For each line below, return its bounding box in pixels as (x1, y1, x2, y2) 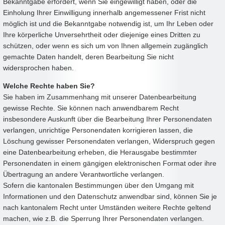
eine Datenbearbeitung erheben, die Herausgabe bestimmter (3, 148, 197, 156)
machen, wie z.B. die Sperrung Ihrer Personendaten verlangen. (3, 214, 204, 222)
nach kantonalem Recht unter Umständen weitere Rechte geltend (3, 203, 211, 211)
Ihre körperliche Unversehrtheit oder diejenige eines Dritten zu (3, 30, 200, 39)
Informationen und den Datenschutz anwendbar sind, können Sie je (3, 192, 217, 200)
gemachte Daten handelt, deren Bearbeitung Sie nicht (3, 52, 174, 61)
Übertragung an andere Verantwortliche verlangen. (3, 170, 164, 178)
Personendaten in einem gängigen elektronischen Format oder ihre (3, 159, 216, 167)
